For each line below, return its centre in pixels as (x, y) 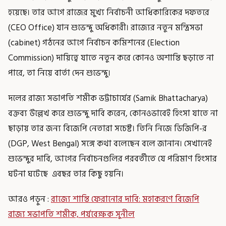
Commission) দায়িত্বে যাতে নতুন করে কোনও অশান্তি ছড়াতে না (111, 58)
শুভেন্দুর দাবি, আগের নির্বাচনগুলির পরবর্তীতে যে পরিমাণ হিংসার (112, 159)
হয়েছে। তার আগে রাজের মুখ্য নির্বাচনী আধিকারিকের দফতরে (109, 12)
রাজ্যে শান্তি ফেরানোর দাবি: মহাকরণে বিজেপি (125, 199)
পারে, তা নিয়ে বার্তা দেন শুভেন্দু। (59, 73)
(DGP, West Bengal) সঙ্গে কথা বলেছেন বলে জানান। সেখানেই (110, 144)
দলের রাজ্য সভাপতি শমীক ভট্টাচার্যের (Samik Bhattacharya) (108, 98)
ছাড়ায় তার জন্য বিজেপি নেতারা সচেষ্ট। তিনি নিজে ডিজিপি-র (107, 128)
